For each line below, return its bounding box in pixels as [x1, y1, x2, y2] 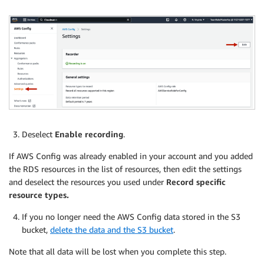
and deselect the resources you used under [9, 177, 166, 187]
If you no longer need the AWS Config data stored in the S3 [22, 212, 240, 222]
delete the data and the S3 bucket [50, 225, 173, 235]
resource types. [9, 190, 69, 200]
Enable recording [55, 129, 123, 140]
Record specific [166, 177, 226, 187]
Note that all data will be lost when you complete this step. [9, 246, 226, 257]
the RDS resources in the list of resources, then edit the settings [9, 164, 242, 174]
